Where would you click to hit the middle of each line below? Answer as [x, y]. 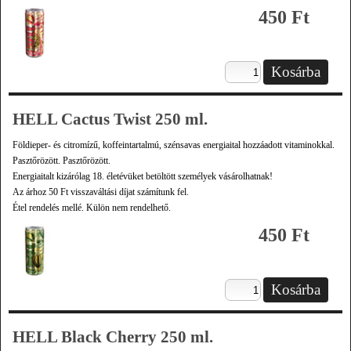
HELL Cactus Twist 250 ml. [110, 119]
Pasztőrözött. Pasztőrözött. [62, 161]
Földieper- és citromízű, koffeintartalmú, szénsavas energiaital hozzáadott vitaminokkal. [174, 145]
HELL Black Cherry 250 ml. [113, 337]
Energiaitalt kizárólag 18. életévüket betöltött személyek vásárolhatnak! [143, 176]
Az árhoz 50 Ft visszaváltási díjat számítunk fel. [101, 192]
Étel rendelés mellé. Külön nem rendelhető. [92, 208]
